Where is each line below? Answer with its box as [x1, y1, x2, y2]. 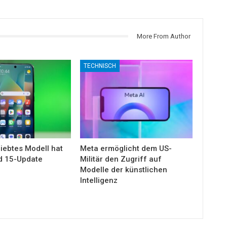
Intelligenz [80, 176, 118, 185]
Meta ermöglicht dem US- [80, 144, 172, 154]
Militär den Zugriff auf [80, 155, 162, 164]
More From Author [136, 32, 191, 40]
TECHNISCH [84, 62, 117, 70]
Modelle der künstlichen [80, 165, 168, 175]
